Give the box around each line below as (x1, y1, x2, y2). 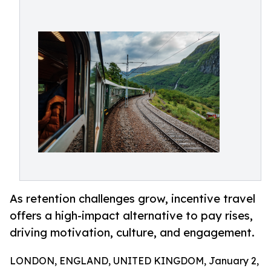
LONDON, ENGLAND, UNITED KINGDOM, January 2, (10, 255, 259, 267)
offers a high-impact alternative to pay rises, (10, 209, 253, 223)
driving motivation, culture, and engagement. (10, 226, 255, 240)
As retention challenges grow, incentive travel (10, 192, 255, 206)
